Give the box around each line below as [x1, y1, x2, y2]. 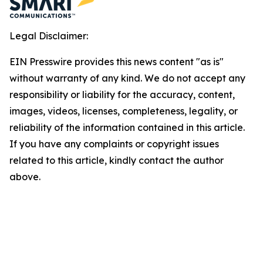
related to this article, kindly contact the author [9, 154, 224, 166]
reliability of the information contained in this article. [9, 121, 245, 133]
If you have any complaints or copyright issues [9, 137, 219, 150]
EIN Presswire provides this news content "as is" [9, 55, 224, 68]
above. [9, 170, 41, 183]
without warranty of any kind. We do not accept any [9, 72, 245, 84]
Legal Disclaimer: [9, 29, 88, 42]
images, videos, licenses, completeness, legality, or [9, 104, 238, 117]
